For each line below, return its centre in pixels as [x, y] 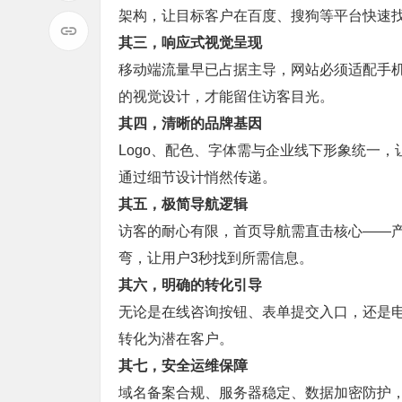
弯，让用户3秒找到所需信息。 [216, 258]
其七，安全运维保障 [183, 366]
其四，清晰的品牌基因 [190, 123]
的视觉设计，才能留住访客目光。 [226, 96]
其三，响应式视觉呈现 [190, 43]
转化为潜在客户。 [176, 339]
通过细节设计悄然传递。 [197, 177]
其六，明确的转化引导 [190, 285]
